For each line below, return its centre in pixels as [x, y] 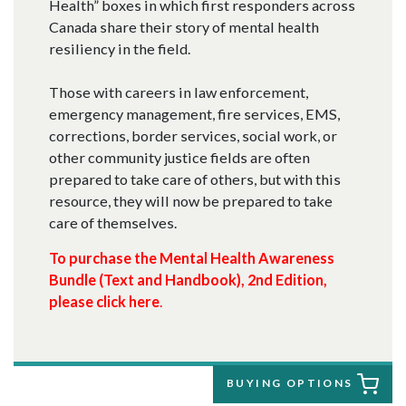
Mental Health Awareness [246, 258]
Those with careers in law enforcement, [178, 92]
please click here [104, 302]
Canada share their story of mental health [184, 27]
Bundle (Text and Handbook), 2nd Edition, [188, 280]
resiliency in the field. [121, 49]
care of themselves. [114, 223]
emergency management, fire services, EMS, [194, 114]
